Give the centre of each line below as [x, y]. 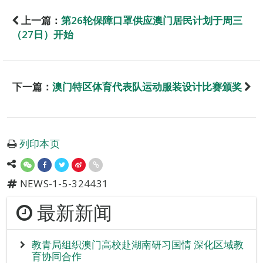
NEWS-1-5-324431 [63, 183]
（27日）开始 [43, 34]
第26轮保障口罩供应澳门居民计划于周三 [152, 20]
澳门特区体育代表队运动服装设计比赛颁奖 [147, 86]
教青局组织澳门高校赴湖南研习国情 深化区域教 [137, 244]
